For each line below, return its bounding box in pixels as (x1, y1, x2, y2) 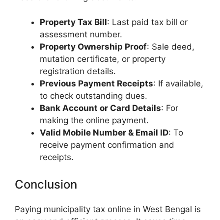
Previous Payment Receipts (40, 78, 153, 88)
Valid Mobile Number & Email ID (40, 127, 168, 137)
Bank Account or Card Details (40, 103, 161, 113)
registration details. (40, 66, 116, 76)
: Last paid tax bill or (107, 17, 188, 27)
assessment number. (40, 29, 122, 39)
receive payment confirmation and (40, 139, 174, 150)
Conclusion (15, 177, 77, 192)
